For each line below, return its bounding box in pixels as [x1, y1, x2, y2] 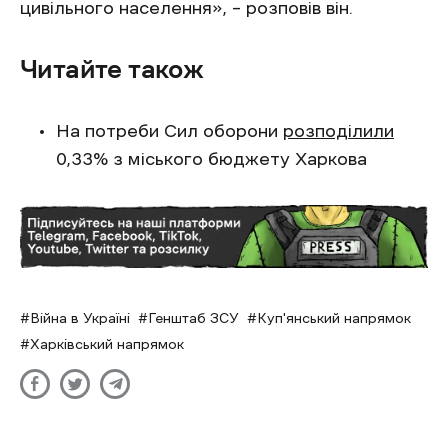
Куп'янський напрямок [257, 311, 411, 326]
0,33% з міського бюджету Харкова [56, 150, 367, 169]
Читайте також [20, 56, 204, 83]
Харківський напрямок [30, 337, 184, 352]
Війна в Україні [30, 311, 130, 326]
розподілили [283, 122, 394, 141]
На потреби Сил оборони [56, 122, 283, 141]
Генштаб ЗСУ [148, 311, 239, 326]
